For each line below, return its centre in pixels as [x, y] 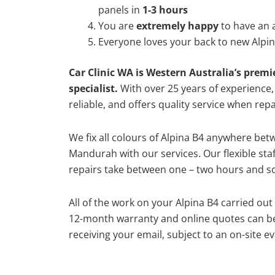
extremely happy [177, 25]
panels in [120, 10]
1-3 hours [165, 10]
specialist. [93, 88]
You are [117, 25]
